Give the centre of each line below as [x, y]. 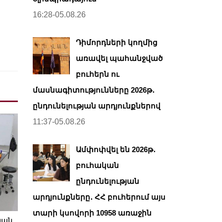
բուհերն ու [98, 74]
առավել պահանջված [119, 58]
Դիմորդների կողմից [117, 42]
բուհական [97, 165]
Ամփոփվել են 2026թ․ [116, 149]
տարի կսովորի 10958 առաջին [92, 213]
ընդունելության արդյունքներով [97, 106]
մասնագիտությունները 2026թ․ [94, 90]
